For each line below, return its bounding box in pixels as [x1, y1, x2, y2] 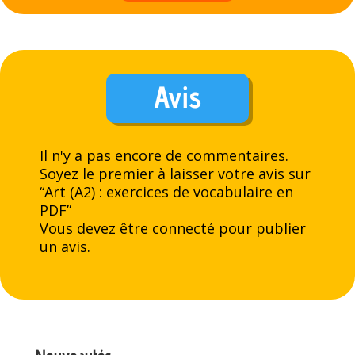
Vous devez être [40, 219, 152, 238]
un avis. [40, 237, 90, 256]
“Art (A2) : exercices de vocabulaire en [40, 182, 293, 201]
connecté [152, 219, 215, 238]
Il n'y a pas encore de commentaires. [40, 146, 288, 165]
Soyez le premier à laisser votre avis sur [40, 164, 311, 183]
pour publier [215, 219, 306, 238]
